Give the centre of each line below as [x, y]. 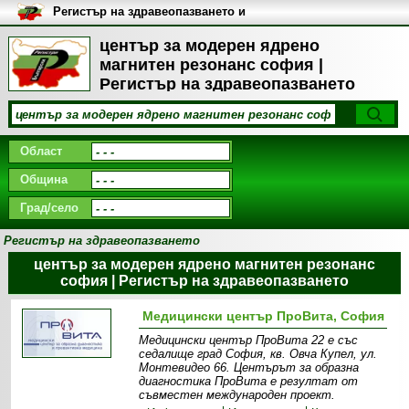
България [81, 39]
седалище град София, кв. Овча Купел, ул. [258, 354]
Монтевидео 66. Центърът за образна [249, 367]
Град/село [49, 208]
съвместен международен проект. [237, 395]
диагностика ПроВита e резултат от [249, 381]
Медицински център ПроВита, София [263, 316]
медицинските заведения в [132, 25]
